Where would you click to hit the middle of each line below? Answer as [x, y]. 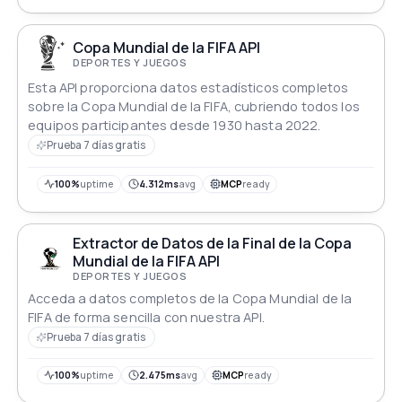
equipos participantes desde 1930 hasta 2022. [175, 126]
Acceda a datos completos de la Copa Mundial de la [190, 298]
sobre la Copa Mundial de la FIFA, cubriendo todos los [194, 107]
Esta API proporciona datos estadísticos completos [188, 88]
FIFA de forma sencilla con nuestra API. [146, 317]
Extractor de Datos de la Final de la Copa [213, 243]
